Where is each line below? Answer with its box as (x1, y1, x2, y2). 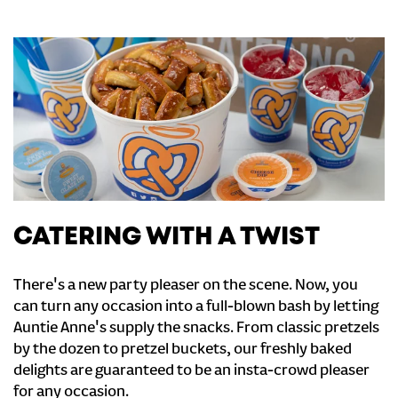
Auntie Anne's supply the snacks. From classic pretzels (13, 320, 379, 338)
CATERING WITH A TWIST (13, 227, 320, 249)
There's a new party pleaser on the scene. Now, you (13, 277, 358, 295)
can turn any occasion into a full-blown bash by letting (13, 298, 378, 316)
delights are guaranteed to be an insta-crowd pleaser (13, 362, 370, 380)
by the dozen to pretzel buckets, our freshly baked (13, 341, 352, 359)
